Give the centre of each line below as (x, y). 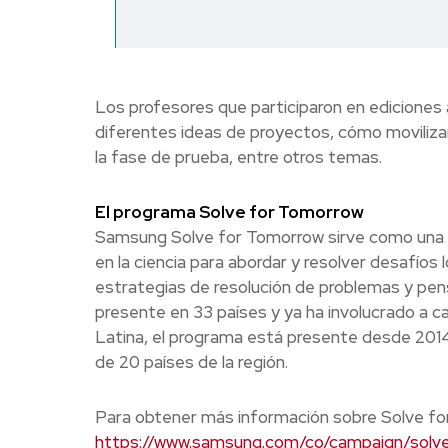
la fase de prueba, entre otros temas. (238, 157)
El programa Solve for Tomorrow (229, 212)
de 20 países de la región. (191, 362)
